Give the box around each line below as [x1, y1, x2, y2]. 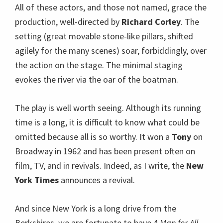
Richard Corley [121, 16, 181, 27]
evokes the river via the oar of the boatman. [15, 74, 178, 85]
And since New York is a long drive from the [15, 203, 176, 214]
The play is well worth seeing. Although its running [15, 102, 201, 113]
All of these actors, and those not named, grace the [15, 1, 207, 13]
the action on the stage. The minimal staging [15, 59, 183, 71]
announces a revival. [59, 174, 135, 186]
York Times [15, 174, 59, 186]
